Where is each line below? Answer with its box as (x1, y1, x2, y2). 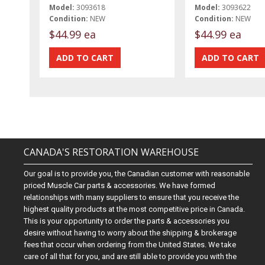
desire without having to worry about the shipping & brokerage (24, 228, 237, 238)
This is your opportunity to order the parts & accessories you (24, 216, 230, 226)
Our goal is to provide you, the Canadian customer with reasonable (24, 169, 250, 179)
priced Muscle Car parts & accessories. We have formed (24, 181, 216, 190)
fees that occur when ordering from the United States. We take (24, 240, 237, 250)
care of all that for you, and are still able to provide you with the (24, 252, 237, 261)
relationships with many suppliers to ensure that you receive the (24, 193, 240, 202)
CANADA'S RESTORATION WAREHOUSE (24, 146, 199, 159)
